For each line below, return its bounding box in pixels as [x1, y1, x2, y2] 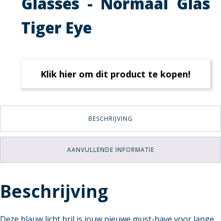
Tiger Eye [21, 17, 92, 38]
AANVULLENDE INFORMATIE [67, 146, 154, 154]
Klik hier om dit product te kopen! [40, 68, 191, 80]
